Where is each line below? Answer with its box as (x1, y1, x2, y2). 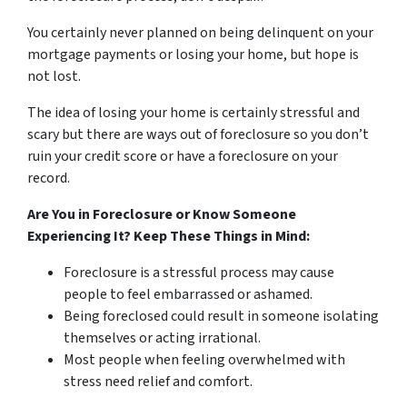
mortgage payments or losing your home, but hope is (27, 45, 359, 65)
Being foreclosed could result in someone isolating (64, 306, 379, 327)
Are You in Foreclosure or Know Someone (27, 204, 296, 225)
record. (27, 168, 70, 189)
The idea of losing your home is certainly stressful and (27, 103, 360, 124)
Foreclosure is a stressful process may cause (64, 263, 334, 283)
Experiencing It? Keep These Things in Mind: (27, 226, 310, 247)
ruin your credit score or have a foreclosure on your (27, 146, 338, 167)
